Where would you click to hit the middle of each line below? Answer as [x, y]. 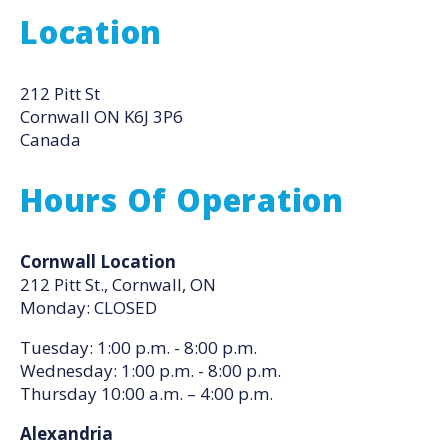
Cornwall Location [98, 261]
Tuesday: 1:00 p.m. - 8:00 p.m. [138, 347]
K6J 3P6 [153, 116]
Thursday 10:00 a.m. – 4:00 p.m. [146, 393]
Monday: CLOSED [88, 307]
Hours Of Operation [182, 200]
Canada [50, 139]
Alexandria [66, 433]
